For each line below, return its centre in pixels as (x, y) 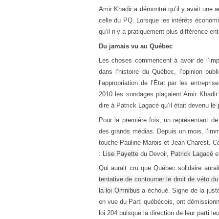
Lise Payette (120, 153)
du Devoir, (154, 153)
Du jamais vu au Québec (136, 46)
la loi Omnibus (119, 190)
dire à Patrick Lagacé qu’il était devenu (155, 105)
